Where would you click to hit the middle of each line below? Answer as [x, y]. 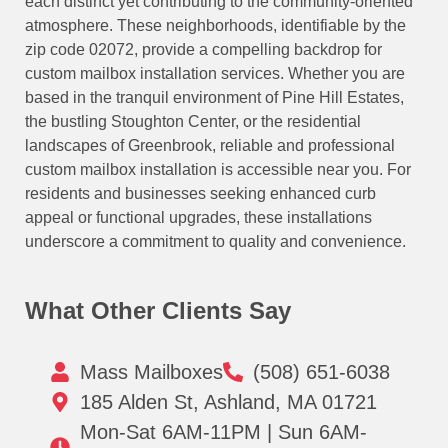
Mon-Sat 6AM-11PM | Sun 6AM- [223, 432]
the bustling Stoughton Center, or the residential [193, 121]
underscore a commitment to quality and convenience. [215, 241]
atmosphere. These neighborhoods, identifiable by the [215, 25]
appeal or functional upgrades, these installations [198, 217]
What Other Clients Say [158, 311]
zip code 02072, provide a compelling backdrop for [203, 49]
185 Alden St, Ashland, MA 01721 [228, 402]
